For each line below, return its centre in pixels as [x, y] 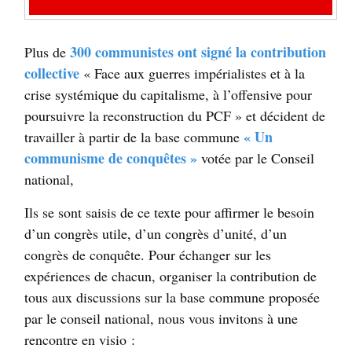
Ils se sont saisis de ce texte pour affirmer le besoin [169, 212]
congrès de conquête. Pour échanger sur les [148, 254]
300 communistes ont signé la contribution [198, 51]
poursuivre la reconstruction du [115, 115]
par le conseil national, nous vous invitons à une [161, 318]
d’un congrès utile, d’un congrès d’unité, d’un [156, 233]
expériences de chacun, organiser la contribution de [170, 275]
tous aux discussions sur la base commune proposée [172, 297]
